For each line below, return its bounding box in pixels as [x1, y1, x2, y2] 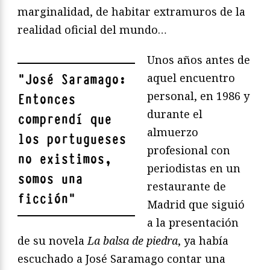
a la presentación [147, 215, 239, 230]
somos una [17, 171, 83, 189]
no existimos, [17, 151, 111, 169]
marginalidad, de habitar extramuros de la [17, 4, 245, 19]
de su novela [17, 233, 87, 248]
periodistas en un [147, 161, 240, 176]
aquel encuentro [147, 71, 235, 86]
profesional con [147, 143, 230, 158]
